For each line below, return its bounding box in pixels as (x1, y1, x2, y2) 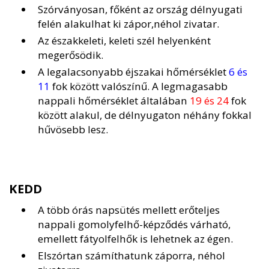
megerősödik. (38, 48, 103, 62)
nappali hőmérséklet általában (38, 94, 190, 108)
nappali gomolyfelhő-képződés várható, (38, 217, 231, 232)
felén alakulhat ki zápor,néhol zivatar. (38, 17, 219, 31)
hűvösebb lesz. (38, 122, 108, 137)
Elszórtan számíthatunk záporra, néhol (38, 249, 225, 263)
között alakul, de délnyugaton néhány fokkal (38, 108, 252, 122)
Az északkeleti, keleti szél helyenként (38, 34, 211, 48)
